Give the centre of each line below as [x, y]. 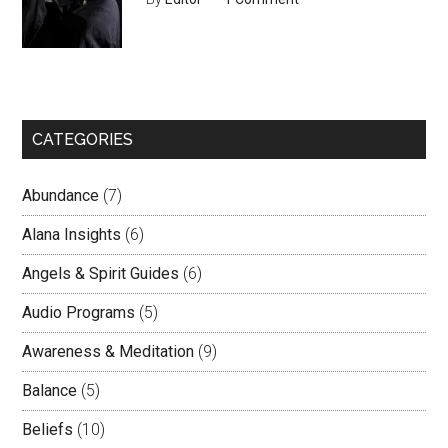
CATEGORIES [83, 139]
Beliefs [48, 429]
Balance [50, 390]
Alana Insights [72, 234]
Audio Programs [79, 312]
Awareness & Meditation [108, 351]
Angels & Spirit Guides [101, 273]
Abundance [61, 195]
